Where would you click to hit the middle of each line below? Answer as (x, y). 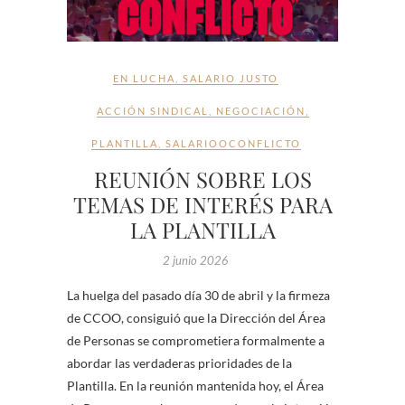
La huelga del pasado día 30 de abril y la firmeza (198, 296)
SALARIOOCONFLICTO (233, 144)
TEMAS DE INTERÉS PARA (202, 205)
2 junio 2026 (196, 261)
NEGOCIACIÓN (260, 111)
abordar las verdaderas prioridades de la (179, 363)
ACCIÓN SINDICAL (152, 111)
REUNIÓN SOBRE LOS (202, 179)
